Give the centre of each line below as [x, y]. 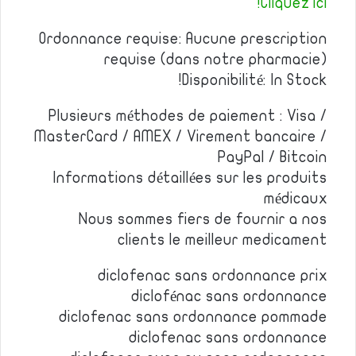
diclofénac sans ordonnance [229, 296]
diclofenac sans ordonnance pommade [193, 317]
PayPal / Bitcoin [273, 157]
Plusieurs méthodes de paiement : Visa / [188, 116]
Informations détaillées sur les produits [190, 178]
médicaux [296, 199]
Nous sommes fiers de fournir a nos [203, 219]
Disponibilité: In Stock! [255, 80]
